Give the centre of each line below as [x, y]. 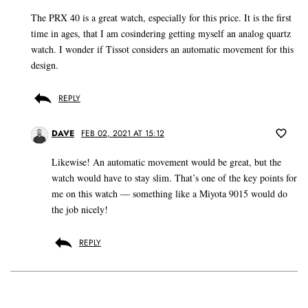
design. [45, 65]
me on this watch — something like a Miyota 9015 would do [169, 194]
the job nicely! [80, 210]
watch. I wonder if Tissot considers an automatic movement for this [162, 49]
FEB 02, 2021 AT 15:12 [123, 134]
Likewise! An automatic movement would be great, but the [166, 162]
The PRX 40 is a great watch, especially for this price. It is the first [161, 18]
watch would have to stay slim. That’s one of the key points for [174, 178]
